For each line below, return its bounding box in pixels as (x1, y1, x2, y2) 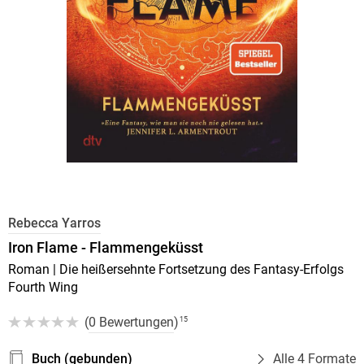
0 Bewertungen (88, 314, 174, 331)
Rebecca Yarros (7, 214, 101, 231)
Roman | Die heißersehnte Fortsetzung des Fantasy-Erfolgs (7, 261, 344, 277)
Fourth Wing (7, 279, 78, 295)
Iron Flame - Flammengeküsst (7, 238, 203, 256)
